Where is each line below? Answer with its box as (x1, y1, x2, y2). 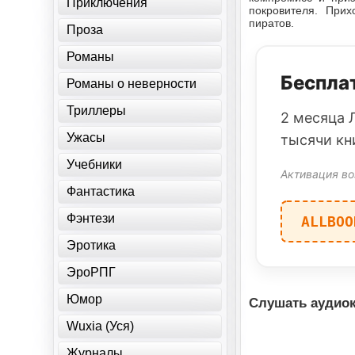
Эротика (67, 239, 116, 252)
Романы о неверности (67, 77, 197, 90)
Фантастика (67, 185, 136, 198)
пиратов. (249, 17, 295, 29)
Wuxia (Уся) (67, 319, 135, 333)
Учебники (67, 158, 123, 171)
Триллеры (67, 104, 127, 117)
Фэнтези (67, 212, 116, 225)
